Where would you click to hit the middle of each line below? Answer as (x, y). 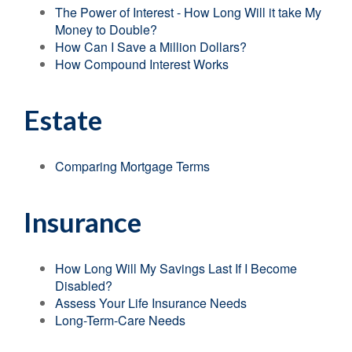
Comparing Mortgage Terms (132, 166)
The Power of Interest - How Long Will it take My (188, 12)
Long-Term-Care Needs (120, 320)
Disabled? (84, 286)
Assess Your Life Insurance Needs (151, 303)
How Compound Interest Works (142, 64)
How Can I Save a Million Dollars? (151, 47)
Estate (63, 119)
